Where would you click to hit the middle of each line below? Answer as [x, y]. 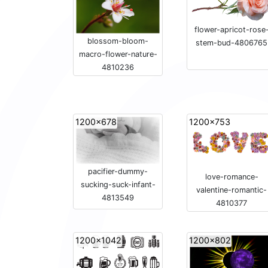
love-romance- [232, 176]
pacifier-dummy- [118, 172]
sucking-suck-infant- [118, 185]
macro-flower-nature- [118, 54]
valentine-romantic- [232, 190]
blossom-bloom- [118, 41]
